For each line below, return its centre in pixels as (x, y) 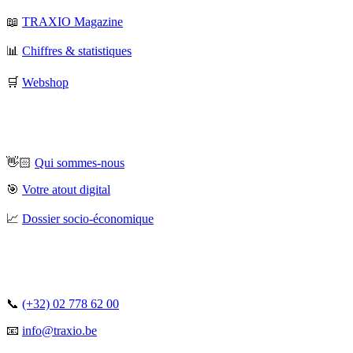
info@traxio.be (59, 330)
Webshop (45, 82)
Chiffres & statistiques (77, 50)
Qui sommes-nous (80, 162)
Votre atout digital (66, 189)
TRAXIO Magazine (72, 21)
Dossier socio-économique (88, 218)
